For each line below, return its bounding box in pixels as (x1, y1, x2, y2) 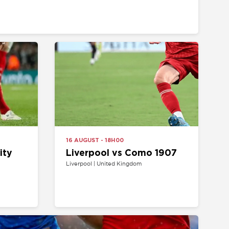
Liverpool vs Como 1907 (17, 92, 118, 101)
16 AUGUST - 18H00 (17, 82, 70, 88)
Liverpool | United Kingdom (17, 103, 86, 109)
